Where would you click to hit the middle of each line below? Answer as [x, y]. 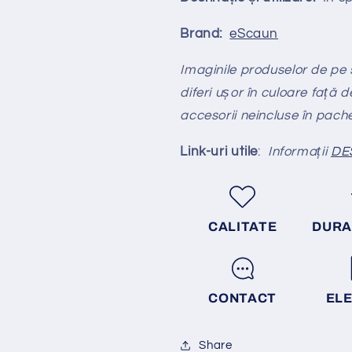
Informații [295, 151]
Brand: [205, 34]
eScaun [254, 34]
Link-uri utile [219, 151]
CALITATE [243, 226]
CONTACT [242, 299]
